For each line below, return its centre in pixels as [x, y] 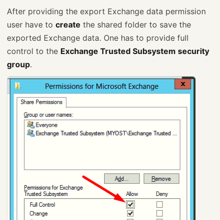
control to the [34, 51]
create [68, 25]
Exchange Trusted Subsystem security [135, 51]
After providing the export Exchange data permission [106, 12]
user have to [31, 25]
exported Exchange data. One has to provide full [98, 38]
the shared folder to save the [136, 25]
